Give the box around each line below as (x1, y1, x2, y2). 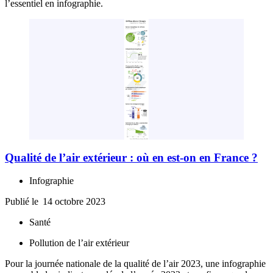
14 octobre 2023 (43, 196, 105, 207)
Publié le (5, 196, 41, 207)
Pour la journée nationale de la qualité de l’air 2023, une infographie (5, 258, 266, 269)
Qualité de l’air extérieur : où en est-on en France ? (5, 151, 258, 164)
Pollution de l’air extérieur (29, 238, 129, 249)
